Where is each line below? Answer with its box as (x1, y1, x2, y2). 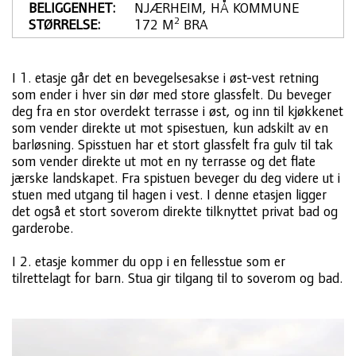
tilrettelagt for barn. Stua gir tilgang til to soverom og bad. (12, 269, 342, 287)
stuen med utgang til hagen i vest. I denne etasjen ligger (12, 186, 327, 203)
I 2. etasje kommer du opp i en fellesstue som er (12, 253, 285, 270)
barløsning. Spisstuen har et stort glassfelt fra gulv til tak (12, 136, 333, 153)
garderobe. (12, 219, 73, 237)
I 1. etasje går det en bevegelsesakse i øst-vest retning (12, 69, 319, 87)
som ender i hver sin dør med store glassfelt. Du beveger (12, 86, 331, 103)
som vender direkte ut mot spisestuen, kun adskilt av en (12, 119, 328, 137)
